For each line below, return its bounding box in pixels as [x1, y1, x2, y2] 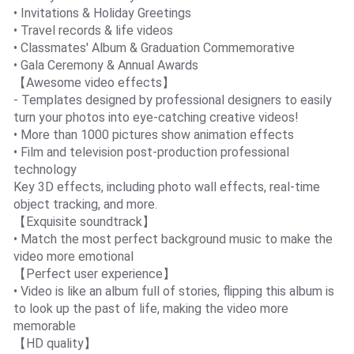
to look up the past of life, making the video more [13, 300, 288, 316]
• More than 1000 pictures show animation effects [13, 126, 294, 142]
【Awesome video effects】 [13, 74, 175, 90]
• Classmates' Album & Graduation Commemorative [13, 40, 295, 55]
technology [13, 161, 77, 177]
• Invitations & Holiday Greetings [13, 5, 191, 21]
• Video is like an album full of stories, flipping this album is [13, 283, 334, 299]
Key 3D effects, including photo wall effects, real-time [13, 179, 320, 194]
